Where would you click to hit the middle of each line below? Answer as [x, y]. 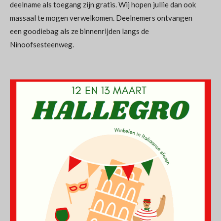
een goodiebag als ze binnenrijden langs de [79, 31]
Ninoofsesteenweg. [42, 44]
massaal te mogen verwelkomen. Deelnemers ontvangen [101, 18]
